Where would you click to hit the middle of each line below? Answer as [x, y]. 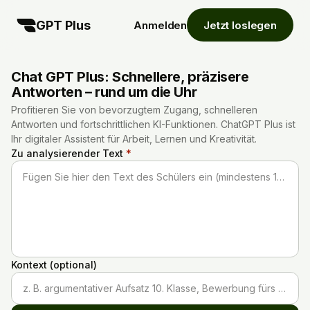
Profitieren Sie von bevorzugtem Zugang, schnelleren [134, 110]
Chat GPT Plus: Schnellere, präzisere [130, 77]
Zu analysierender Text [69, 153]
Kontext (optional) [54, 265]
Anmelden [161, 25]
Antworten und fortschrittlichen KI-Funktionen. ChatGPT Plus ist [153, 124]
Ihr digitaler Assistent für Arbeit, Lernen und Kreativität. [134, 139]
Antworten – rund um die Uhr [104, 92]
